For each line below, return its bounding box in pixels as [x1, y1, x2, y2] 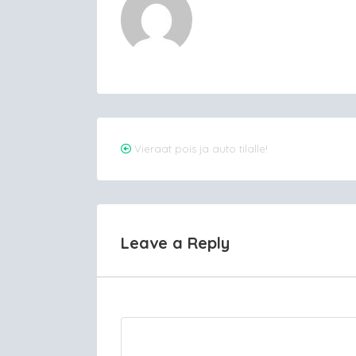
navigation [120, 161, 244, 192]
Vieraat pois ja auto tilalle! [134, 142, 268, 156]
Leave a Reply [121, 233, 230, 253]
